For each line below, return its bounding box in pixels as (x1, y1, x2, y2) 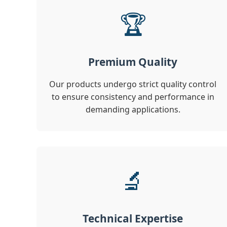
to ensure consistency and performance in (51, 91, 214, 103)
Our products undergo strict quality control (49, 79, 216, 90)
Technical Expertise (83, 211, 183, 226)
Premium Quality (88, 55, 177, 69)
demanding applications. (85, 104, 180, 116)
